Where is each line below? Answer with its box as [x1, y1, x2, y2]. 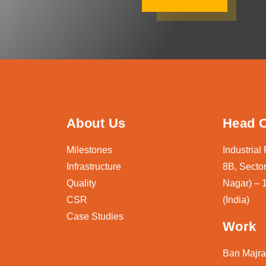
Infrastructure [66, 161, 121, 172]
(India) [222, 195, 249, 205]
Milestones [66, 145, 112, 156]
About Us [66, 116, 126, 131]
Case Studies [66, 211, 123, 222]
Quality [66, 178, 96, 189]
